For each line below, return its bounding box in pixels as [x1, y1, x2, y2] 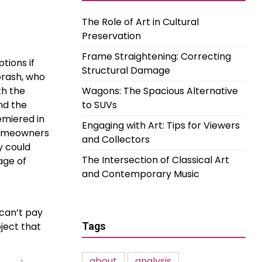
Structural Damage [82, 64, 170, 77]
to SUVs [82, 98, 117, 112]
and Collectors [82, 133, 150, 146]
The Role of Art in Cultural [82, 15, 199, 29]
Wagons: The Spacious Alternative [82, 84, 238, 98]
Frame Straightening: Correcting [82, 50, 231, 63]
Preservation [82, 29, 141, 43]
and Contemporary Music [82, 167, 199, 181]
